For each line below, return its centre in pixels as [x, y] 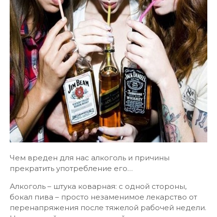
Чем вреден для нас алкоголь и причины [90, 158]
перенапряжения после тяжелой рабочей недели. [108, 208]
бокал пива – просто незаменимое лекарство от [103, 197]
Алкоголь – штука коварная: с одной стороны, [98, 186]
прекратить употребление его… [71, 168]
